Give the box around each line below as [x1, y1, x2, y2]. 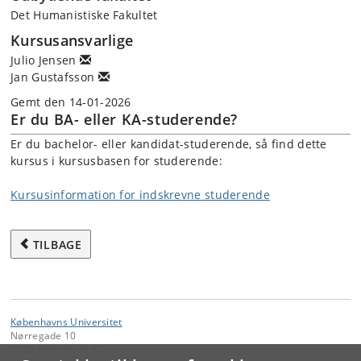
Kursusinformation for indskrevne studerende [10, 186, 270, 202]
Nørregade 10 [10, 329, 77, 342]
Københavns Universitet [10, 315, 122, 328]
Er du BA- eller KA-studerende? [10, 109, 238, 129]
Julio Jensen [10, 52, 80, 68]
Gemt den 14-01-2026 [10, 93, 131, 110]
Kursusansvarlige [10, 31, 133, 50]
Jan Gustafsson [10, 69, 98, 85]
